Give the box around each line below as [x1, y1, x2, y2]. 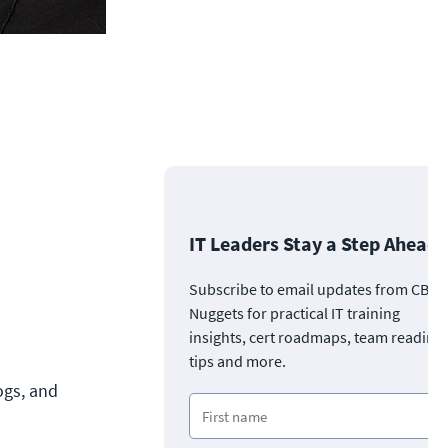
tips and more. [189, 351, 286, 371]
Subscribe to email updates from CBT [189, 279, 438, 299]
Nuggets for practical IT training [189, 303, 400, 323]
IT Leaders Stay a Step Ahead [189, 231, 438, 256]
